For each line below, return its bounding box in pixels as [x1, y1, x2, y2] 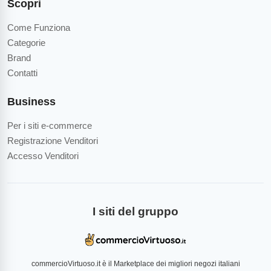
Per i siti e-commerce [7, 120, 92, 131]
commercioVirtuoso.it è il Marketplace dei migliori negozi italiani [31, 260, 240, 269]
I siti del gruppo [93, 205, 178, 218]
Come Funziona [7, 22, 70, 33]
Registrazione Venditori [7, 135, 98, 146]
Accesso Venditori [7, 151, 79, 162]
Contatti [7, 68, 38, 79]
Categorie [7, 38, 45, 48]
